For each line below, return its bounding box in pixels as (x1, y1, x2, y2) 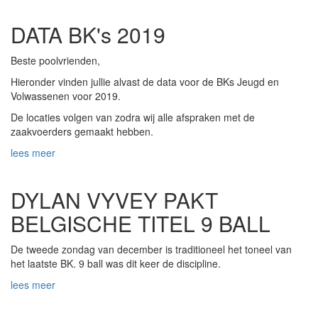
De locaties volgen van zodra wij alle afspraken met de (11, 110, 255, 125)
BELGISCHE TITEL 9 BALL (11, 208, 270, 239)
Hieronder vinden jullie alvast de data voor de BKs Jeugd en (11, 75, 279, 89)
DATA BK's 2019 (11, 19, 165, 50)
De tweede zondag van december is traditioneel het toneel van (11, 242, 292, 257)
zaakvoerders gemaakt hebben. (11, 124, 156, 139)
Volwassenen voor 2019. (11, 89, 124, 104)
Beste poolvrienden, (11, 53, 103, 68)
